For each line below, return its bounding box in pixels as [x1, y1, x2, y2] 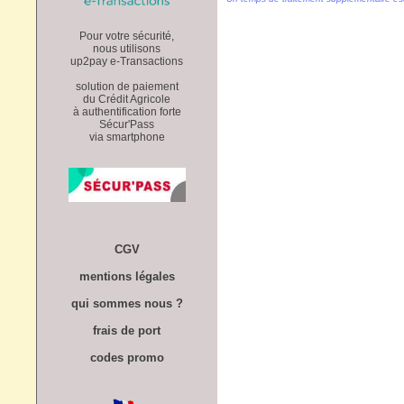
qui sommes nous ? [70, 296, 183, 310]
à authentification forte [72, 105, 181, 118]
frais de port [93, 323, 161, 337]
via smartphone [88, 130, 165, 143]
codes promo [89, 350, 164, 364]
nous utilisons [93, 41, 161, 55]
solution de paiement [75, 79, 179, 93]
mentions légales [78, 269, 175, 283]
